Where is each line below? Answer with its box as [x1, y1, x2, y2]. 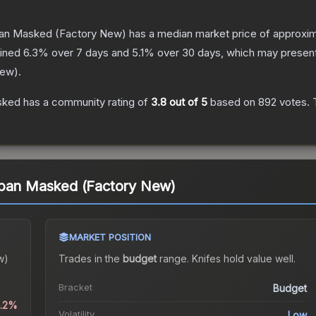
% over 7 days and [38, 46, 132, 60]
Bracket [58, 281, 92, 293]
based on [207, 95, 258, 109]
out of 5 [166, 95, 207, 109]
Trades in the [58, 253, 123, 265]
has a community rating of [20, 95, 151, 109]
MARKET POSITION [68, 231, 151, 243]
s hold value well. [215, 253, 296, 265]
